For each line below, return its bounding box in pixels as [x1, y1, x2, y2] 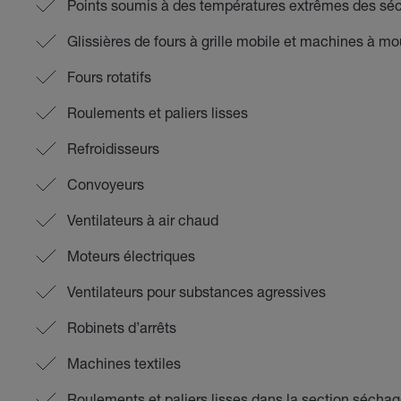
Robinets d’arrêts [66, 319, 176, 336]
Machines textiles [66, 354, 181, 371]
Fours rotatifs [66, 68, 151, 85]
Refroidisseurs [66, 140, 159, 157]
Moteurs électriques [66, 247, 195, 264]
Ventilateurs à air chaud [66, 211, 218, 228]
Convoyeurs [66, 175, 144, 192]
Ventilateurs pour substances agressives [66, 283, 326, 300]
